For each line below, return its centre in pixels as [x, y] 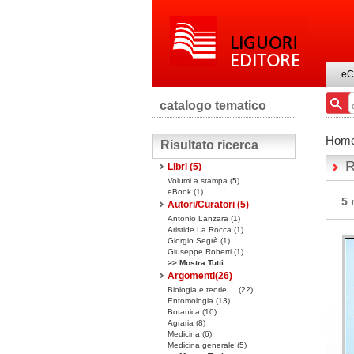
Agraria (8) [186, 323]
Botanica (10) [192, 312]
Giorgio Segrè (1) [199, 241]
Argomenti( [193, 276]
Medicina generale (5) [207, 345]
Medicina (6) [190, 334]
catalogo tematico [213, 105]
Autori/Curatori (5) [208, 205]
